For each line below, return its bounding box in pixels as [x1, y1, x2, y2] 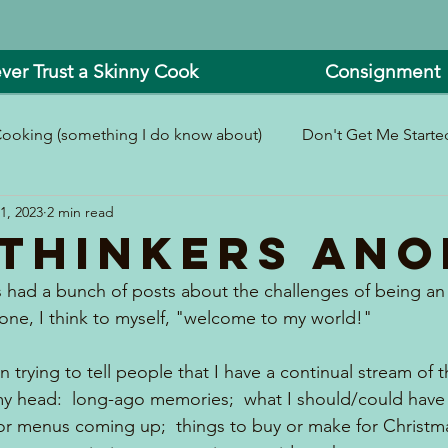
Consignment [325, 60, 441, 83]
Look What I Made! [221, 205, 357, 224]
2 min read [47, 202, 114, 221]
